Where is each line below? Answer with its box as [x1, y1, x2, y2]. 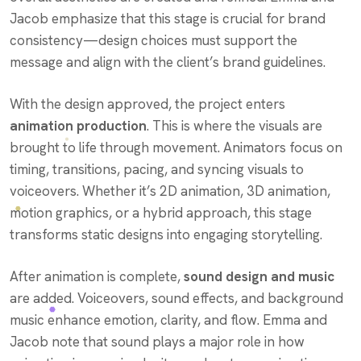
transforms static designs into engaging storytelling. [10, 225, 322, 243]
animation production [10, 116, 147, 135]
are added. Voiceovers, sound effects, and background [10, 288, 343, 307]
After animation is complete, [10, 267, 184, 285]
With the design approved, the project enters [10, 94, 285, 113]
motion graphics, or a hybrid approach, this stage [10, 203, 312, 222]
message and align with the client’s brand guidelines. [10, 52, 326, 71]
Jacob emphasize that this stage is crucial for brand [10, 9, 326, 27]
